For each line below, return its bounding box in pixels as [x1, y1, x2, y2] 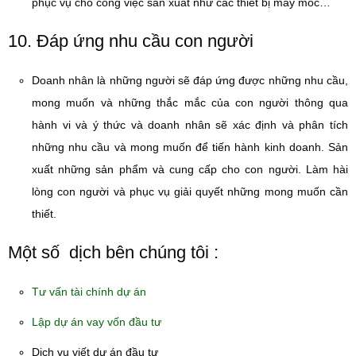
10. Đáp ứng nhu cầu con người [8, 31, 253, 51]
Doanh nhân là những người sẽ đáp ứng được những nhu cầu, [32, 74, 348, 87]
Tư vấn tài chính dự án [32, 285, 146, 298]
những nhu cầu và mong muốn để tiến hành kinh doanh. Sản [32, 141, 348, 153]
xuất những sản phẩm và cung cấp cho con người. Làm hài [32, 163, 348, 176]
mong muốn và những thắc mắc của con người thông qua [32, 96, 348, 109]
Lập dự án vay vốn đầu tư [32, 315, 161, 328]
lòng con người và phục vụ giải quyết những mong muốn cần [32, 185, 348, 198]
